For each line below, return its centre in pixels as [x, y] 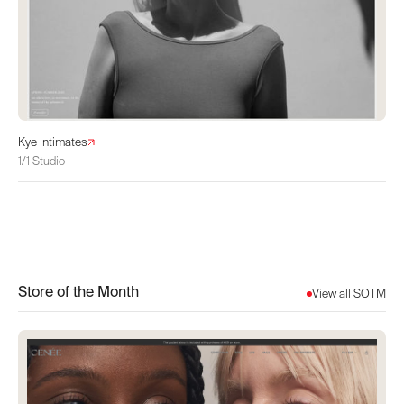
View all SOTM [349, 294]
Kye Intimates [53, 142]
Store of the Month [78, 291]
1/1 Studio [41, 161]
